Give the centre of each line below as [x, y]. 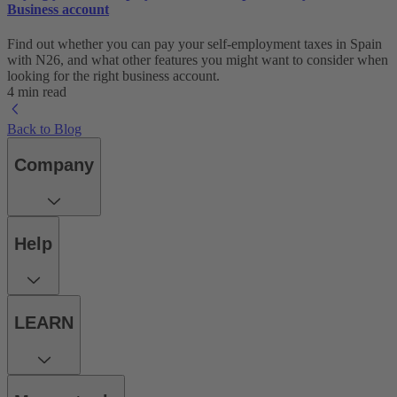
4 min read [37, 92]
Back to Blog [44, 129]
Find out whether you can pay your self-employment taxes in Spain [195, 44]
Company [54, 164]
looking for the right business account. [113, 76]
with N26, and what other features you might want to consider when [198, 60]
